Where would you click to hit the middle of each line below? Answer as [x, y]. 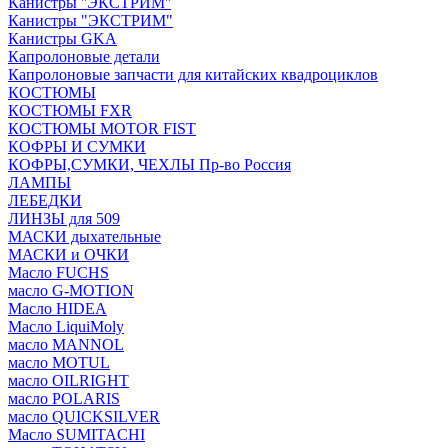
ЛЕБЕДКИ [45, 200]
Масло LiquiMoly [66, 326]
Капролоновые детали [84, 56]
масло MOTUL [59, 362]
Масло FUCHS [58, 272]
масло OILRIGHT [68, 380]
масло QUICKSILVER [84, 416]
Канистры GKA [62, 38]
